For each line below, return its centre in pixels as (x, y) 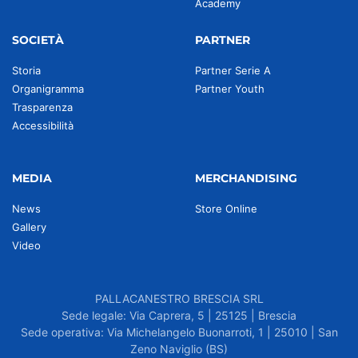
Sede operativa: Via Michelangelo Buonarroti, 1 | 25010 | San (179, 332)
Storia (26, 70)
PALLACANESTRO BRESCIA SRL (179, 298)
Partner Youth (230, 89)
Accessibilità (43, 125)
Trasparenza (42, 107)
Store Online (226, 209)
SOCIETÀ (38, 40)
